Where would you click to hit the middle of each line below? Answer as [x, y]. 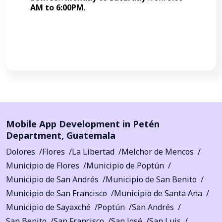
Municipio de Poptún [125, 165]
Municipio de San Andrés [52, 179]
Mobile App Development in [69, 123]
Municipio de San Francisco [56, 193]
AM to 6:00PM [57, 7]
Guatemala [91, 135]
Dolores [21, 151]
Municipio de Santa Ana [158, 193]
